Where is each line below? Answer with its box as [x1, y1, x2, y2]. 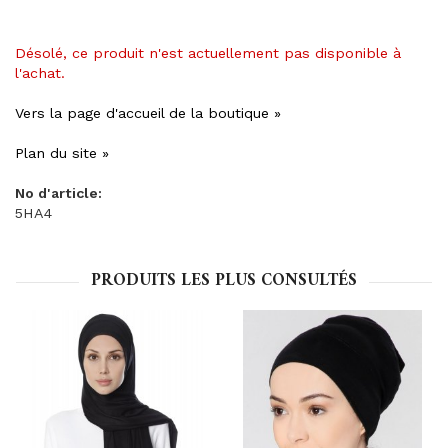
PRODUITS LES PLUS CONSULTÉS [91, 266, 357, 296]
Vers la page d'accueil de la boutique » [15, 105, 281, 121]
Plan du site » [15, 145, 109, 161]
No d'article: [15, 185, 102, 201]
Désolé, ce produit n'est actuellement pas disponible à [15, 45, 401, 61]
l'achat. [15, 65, 65, 81]
